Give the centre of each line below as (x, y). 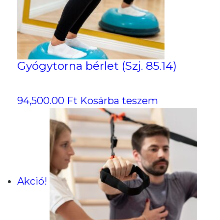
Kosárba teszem (119, 101)
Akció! (32, 181)
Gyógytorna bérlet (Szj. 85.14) (97, 66)
